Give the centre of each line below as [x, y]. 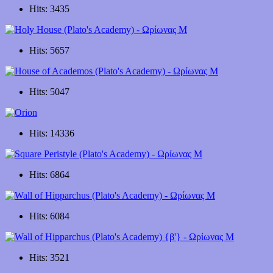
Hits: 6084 [49, 216]
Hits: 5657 [49, 50]
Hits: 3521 [49, 257]
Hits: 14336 [52, 133]
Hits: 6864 [49, 175]
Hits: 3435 [49, 9]
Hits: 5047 [49, 92]
